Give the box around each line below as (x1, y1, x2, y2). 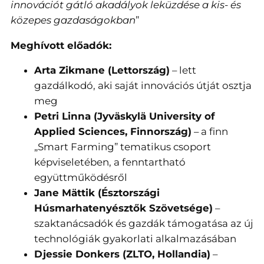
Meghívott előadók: (11, 39, 111, 51)
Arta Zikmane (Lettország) (34, 64, 170, 77)
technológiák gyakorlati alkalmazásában (34, 233, 236, 245)
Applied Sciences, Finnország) (34, 126, 192, 138)
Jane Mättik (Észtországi (34, 187, 160, 199)
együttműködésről (34, 171, 127, 184)
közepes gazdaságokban (11, 14, 136, 26)
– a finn (192, 126, 228, 138)
